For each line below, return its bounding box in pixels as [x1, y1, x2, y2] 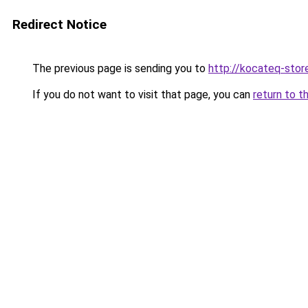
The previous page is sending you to [30, 62, 208, 75]
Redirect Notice [12, 16, 107, 32]
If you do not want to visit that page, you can [30, 88, 253, 101]
